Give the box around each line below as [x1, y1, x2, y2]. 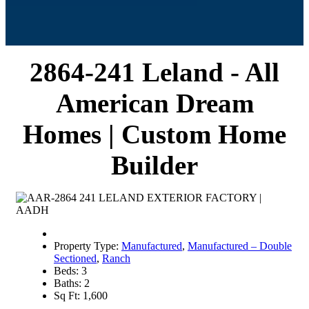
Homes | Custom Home [23, 119, 286, 149]
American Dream [55, 88, 254, 118]
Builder [111, 150, 198, 180]
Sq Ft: [54, 290, 83, 301]
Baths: [54, 277, 84, 289]
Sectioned [54, 252, 97, 264]
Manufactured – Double [188, 240, 292, 252]
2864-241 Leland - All [30, 57, 279, 87]
